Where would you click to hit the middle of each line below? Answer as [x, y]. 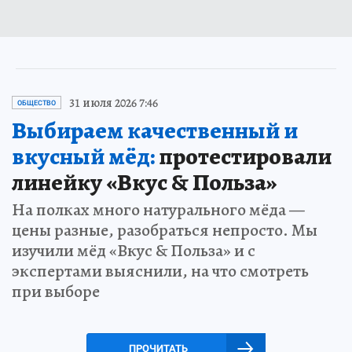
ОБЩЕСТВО [37, 103]
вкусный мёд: [83, 156]
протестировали [243, 156]
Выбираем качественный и [155, 130]
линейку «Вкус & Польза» [145, 182]
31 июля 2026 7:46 [114, 103]
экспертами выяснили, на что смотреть [160, 271]
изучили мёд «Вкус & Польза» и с [134, 250]
